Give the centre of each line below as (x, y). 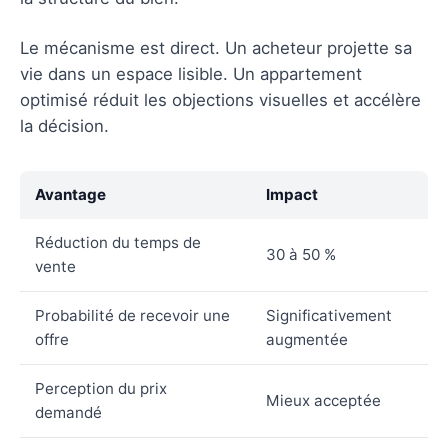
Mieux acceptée (323, 400)
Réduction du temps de (118, 242)
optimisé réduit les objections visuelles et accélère (220, 99)
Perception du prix (101, 388)
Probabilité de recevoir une (132, 315)
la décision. (64, 125)
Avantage (70, 194)
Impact (292, 194)
